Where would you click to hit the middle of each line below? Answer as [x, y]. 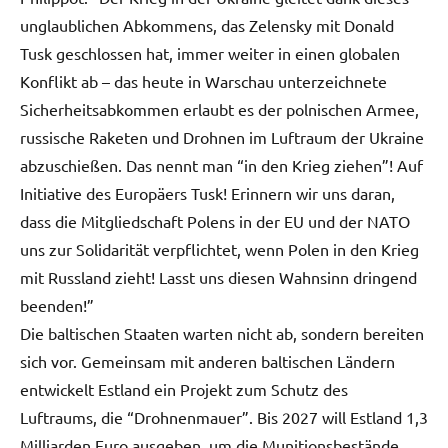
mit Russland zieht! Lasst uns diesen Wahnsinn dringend [218, 276]
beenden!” [57, 304]
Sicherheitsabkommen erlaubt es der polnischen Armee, [219, 108]
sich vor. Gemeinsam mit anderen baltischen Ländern [207, 360]
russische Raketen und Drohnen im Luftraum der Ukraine [222, 136]
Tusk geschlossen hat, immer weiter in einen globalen [210, 52]
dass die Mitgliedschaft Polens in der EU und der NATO [215, 220]
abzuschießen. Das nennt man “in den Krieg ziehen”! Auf [221, 164]
